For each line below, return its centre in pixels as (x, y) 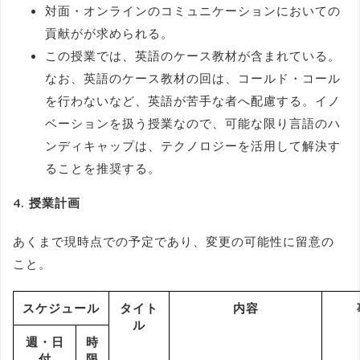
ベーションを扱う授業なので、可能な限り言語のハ (193, 123)
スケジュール (61, 307)
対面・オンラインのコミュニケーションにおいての (193, 10)
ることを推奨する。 (103, 168)
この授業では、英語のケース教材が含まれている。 (193, 55)
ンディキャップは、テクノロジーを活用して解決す (193, 145)
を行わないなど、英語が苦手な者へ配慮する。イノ (193, 100)
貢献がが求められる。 (109, 33)
